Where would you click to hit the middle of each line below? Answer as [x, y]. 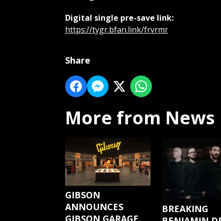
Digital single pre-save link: [119, 18]
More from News [140, 118]
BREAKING [185, 209]
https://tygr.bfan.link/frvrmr [117, 30]
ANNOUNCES [94, 207]
